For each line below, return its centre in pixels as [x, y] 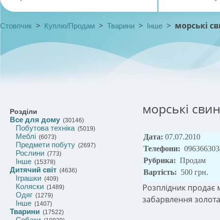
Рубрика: [161, 160]
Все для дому [35, 120]
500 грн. [194, 172]
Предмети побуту [45, 145]
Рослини [30, 153]
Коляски [30, 186]
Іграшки [28, 178]
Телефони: [163, 149]
